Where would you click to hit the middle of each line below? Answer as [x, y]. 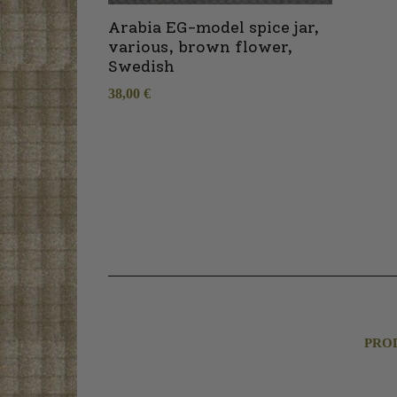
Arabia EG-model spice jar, [214, 27]
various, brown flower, [200, 47]
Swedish [141, 66]
